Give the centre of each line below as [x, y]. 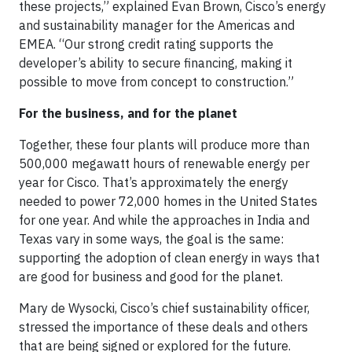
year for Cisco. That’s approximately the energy [154, 182]
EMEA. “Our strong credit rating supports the [146, 44]
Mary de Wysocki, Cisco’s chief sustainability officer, [164, 308]
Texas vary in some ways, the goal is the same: [151, 239]
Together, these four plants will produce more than [164, 145]
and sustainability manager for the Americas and [157, 25]
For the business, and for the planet [128, 113]
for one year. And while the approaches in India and [164, 220]
